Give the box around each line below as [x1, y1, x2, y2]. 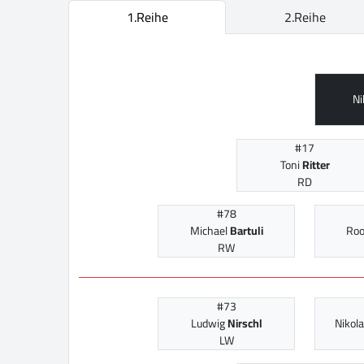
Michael [189, 220, 230, 242]
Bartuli [229, 220, 263, 242]
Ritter [301, 154, 330, 176]
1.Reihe [126, 5, 168, 30]
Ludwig [190, 313, 227, 335]
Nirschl [227, 313, 262, 335]
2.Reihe [284, 5, 326, 30]
